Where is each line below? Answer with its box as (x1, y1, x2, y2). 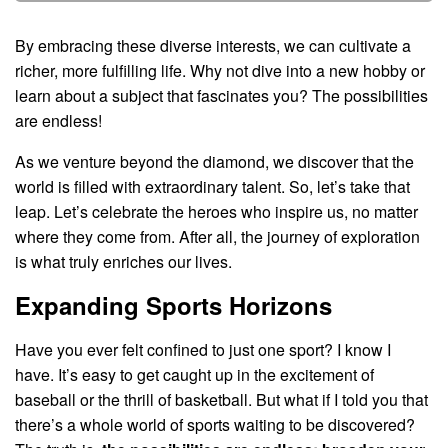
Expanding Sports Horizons (15, 288, 332, 323)
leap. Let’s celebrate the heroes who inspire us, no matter (15, 200, 418, 224)
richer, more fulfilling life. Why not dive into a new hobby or (15, 59, 425, 83)
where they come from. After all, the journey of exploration (15, 225, 420, 249)
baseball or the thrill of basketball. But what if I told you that (15, 388, 428, 412)
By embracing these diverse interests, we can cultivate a (15, 34, 411, 58)
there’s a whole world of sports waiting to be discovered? (15, 413, 415, 437)
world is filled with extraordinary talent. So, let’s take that (15, 175, 410, 199)
